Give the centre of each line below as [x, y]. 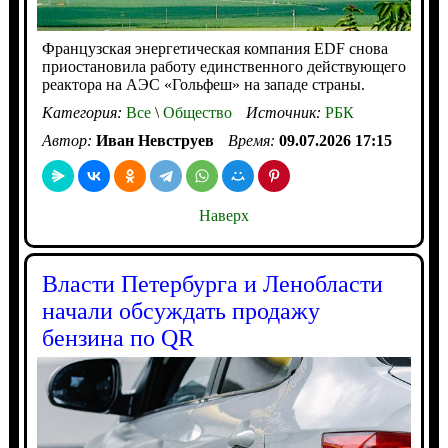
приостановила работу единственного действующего [223, 67]
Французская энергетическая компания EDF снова [214, 49]
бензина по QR [117, 338]
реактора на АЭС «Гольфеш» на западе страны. [203, 85]
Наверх [223, 216]
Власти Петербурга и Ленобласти [212, 284]
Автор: [68, 141]
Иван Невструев [154, 141]
